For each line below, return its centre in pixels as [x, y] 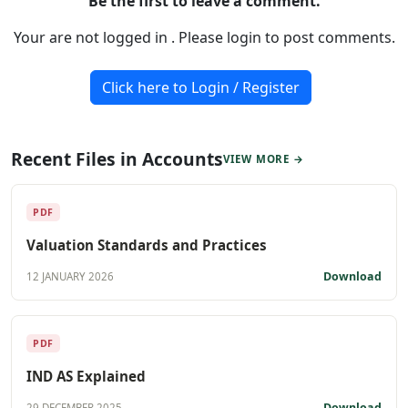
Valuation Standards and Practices [147, 245]
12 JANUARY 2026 [70, 277]
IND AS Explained [86, 376]
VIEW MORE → [264, 158]
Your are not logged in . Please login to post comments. [204, 37]
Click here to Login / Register [200, 87]
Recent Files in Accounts [117, 158]
